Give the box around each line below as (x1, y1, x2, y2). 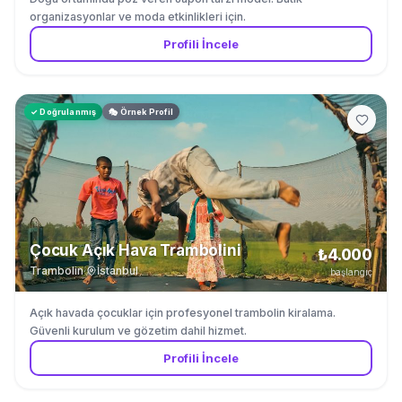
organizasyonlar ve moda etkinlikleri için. (30, 10, 246, 23)
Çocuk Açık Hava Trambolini (30, 241, 241, 259)
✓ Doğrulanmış (31, 107, 97, 117)
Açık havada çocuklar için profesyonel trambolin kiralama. (30, 306, 336, 319)
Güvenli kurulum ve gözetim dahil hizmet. (30, 324, 247, 337)
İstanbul (97, 264, 138, 277)
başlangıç (330, 267, 372, 277)
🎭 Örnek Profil (109, 107, 173, 117)
